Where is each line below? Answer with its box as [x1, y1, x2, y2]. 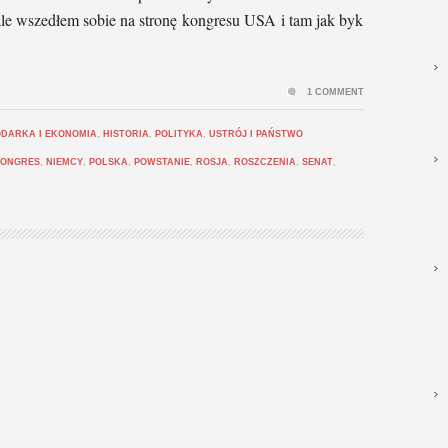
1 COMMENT [307, 87, 364, 97]
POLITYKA [155, 129, 203, 139]
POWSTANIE [134, 157, 190, 167]
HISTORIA [103, 129, 149, 139]
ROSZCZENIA [234, 157, 296, 167]
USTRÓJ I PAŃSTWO [209, 129, 303, 139]
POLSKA [89, 157, 128, 167]
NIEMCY [46, 157, 83, 167]
